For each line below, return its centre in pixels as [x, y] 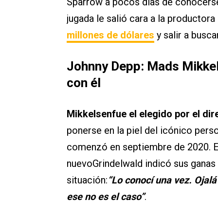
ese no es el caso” [106, 197]
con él [84, 83]
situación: [87, 180]
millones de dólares [110, 35]
